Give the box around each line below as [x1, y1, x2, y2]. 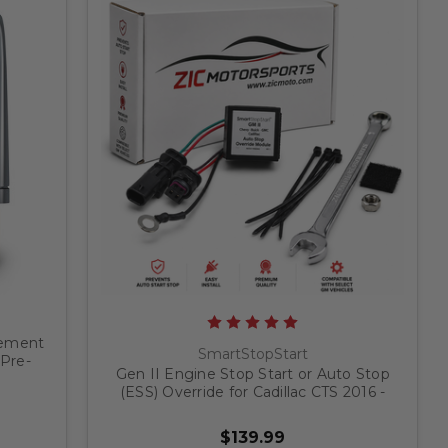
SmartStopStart [197, 345, 308, 364]
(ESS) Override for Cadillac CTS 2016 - [119, 383, 386, 402]
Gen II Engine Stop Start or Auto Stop [115, 365, 390, 384]
